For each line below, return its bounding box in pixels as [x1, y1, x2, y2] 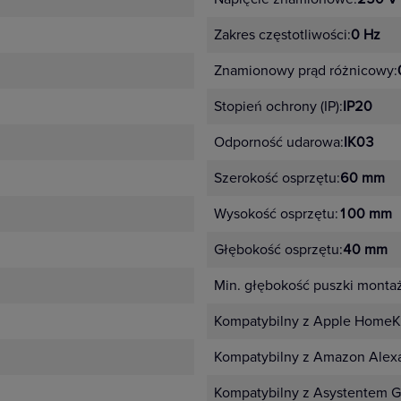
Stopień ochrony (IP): [214, 98, 343, 115]
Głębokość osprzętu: [214, 241, 343, 259]
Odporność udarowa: [214, 133, 344, 151]
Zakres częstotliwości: [214, 26, 351, 44]
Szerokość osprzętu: [214, 169, 340, 187]
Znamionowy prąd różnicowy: [214, 62, 397, 80]
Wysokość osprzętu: [214, 205, 338, 223]
